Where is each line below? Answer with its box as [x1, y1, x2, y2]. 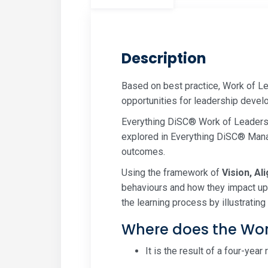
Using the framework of [121, 167, 222, 179]
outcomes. [121, 146, 165, 158]
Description [121, 48, 206, 69]
